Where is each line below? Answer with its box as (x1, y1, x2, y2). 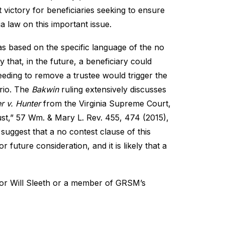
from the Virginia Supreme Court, (41, 98, 171, 108)
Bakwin (32, 84, 59, 94)
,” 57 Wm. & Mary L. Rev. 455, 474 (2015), (8, 113, 169, 123)
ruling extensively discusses (59, 84, 166, 94)
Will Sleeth (10, 178, 50, 188)
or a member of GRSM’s (50, 178, 146, 188)
